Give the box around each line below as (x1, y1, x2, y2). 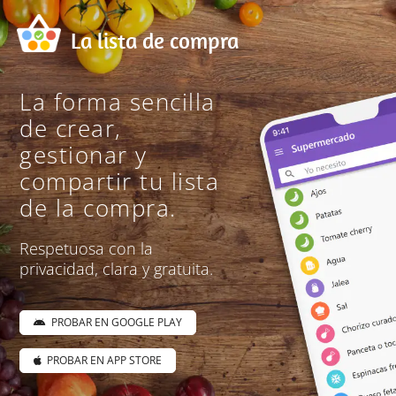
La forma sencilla (19, 86, 216, 118)
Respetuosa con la (19, 238, 154, 259)
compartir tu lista (19, 165, 220, 197)
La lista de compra (71, 27, 240, 54)
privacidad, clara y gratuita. (19, 258, 214, 279)
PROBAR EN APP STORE (42, 353, 163, 368)
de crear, (19, 112, 122, 144)
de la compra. (19, 192, 177, 224)
